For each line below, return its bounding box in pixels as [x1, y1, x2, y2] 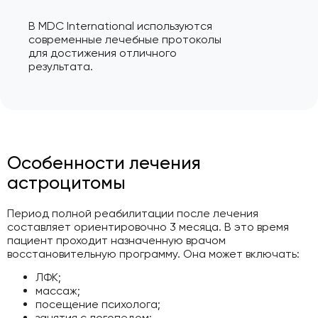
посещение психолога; [35, 297, 160, 312]
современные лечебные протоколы [28, 33, 221, 47]
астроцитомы [7, 171, 126, 193]
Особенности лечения [7, 151, 201, 173]
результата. [28, 60, 93, 74]
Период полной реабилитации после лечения [7, 206, 258, 220]
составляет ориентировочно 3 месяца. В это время [7, 219, 289, 234]
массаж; [35, 284, 80, 298]
